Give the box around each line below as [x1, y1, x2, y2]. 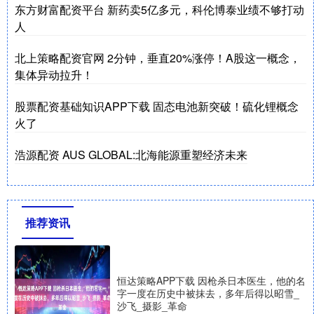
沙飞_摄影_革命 [117, 298, 187, 313]
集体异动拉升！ [15, 66, 93, 83]
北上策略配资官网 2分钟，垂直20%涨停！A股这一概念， [15, 49, 301, 66]
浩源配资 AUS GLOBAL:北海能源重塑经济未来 [15, 146, 247, 163]
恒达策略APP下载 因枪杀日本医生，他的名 [117, 273, 306, 287]
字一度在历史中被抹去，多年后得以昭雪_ [117, 285, 299, 300]
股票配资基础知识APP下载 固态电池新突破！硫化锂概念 [15, 97, 299, 114]
